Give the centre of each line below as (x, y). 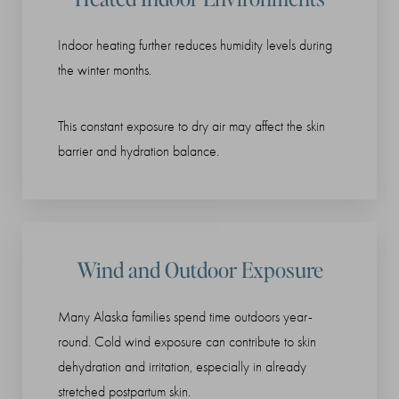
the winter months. (105, 71)
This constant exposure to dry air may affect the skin (191, 127)
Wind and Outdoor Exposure (199, 270)
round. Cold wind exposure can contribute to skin (187, 342)
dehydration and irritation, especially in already (182, 367)
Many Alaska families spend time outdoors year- (185, 318)
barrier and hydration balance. (138, 152)
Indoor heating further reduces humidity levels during (195, 46)
